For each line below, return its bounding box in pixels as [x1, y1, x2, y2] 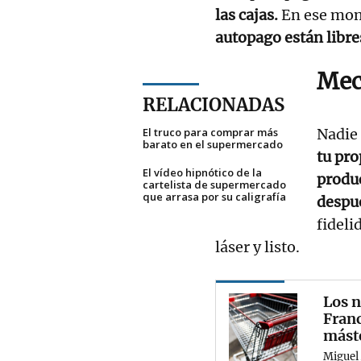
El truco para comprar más [143, 124, 278, 139]
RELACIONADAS [143, 93, 284, 116]
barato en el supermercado [143, 136, 283, 151]
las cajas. [215, 5, 281, 24]
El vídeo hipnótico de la [143, 164, 262, 180]
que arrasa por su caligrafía [143, 189, 286, 204]
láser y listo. [215, 237, 300, 256]
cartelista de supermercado [143, 176, 286, 192]
